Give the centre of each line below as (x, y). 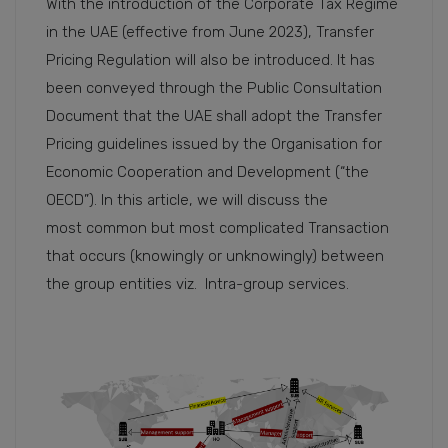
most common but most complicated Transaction (217, 227)
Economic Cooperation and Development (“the (207, 171)
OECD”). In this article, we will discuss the (187, 199)
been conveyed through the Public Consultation (214, 87)
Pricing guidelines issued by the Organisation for (214, 143)
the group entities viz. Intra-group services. (197, 283)
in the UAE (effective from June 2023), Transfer (210, 31)
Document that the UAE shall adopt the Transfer (214, 115)
